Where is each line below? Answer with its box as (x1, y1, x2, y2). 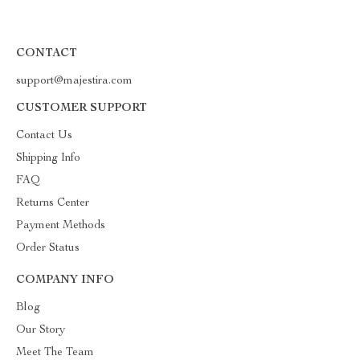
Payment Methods (16, 220, 105, 231)
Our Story (16, 325, 65, 336)
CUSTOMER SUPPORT (16, 103, 147, 114)
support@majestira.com (16, 76, 133, 87)
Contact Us (16, 130, 72, 141)
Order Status (16, 243, 80, 254)
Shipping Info (16, 153, 80, 164)
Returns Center (16, 198, 89, 209)
